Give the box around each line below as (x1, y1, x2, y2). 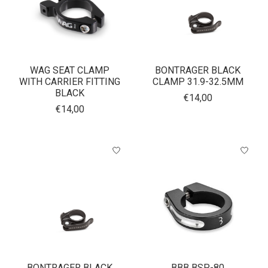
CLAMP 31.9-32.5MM (152, 76, 243, 88)
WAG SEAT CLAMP (30, 65, 110, 77)
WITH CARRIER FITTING (19, 76, 121, 88)
